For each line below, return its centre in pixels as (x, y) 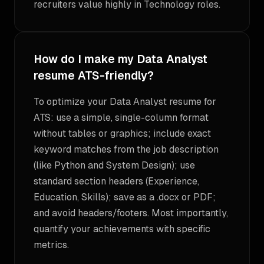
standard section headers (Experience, (116, 181)
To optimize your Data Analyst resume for (125, 102)
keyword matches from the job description (126, 149)
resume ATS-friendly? (94, 76)
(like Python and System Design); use (114, 165)
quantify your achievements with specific (122, 229)
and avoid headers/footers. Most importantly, (131, 213)
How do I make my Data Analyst (121, 59)
